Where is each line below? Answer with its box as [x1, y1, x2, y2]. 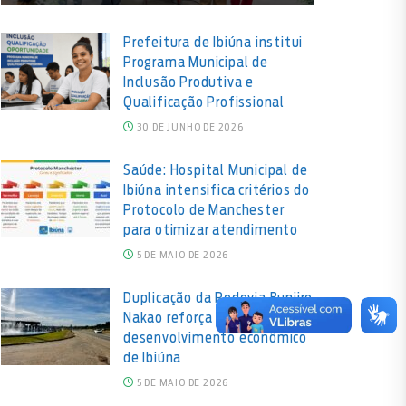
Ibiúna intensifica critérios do [123, 181, 310, 198]
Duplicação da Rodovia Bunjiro [123, 289, 314, 305]
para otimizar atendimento [123, 221, 299, 237]
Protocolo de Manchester [123, 201, 285, 217]
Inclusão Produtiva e [123, 73, 255, 90]
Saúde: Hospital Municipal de [123, 161, 308, 178]
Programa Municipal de [123, 53, 268, 70]
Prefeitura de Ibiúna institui [123, 34, 304, 50]
